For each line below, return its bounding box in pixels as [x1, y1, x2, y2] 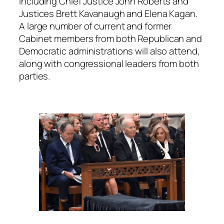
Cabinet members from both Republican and [19, 31, 202, 45]
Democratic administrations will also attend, [19, 44, 200, 57]
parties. [19, 69, 50, 82]
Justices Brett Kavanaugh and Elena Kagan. [19, 6, 197, 20]
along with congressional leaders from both [19, 56, 199, 70]
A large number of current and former [19, 19, 172, 32]
